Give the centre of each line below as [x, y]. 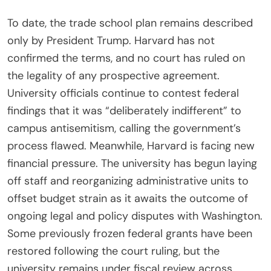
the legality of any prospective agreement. [113, 76]
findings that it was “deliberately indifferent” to [124, 111]
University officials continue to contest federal [123, 93]
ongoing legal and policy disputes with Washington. [135, 216]
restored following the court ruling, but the [113, 251]
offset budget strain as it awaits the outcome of [128, 199]
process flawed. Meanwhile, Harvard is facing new [131, 146]
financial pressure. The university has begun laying [132, 164]
